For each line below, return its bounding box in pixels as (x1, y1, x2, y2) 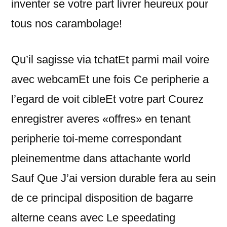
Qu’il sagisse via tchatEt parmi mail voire (11, 53, 209, 66)
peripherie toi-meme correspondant (11, 132, 181, 145)
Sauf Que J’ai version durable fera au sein (11, 172, 216, 184)
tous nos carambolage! (11, 17, 122, 30)
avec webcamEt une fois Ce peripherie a (11, 73, 209, 86)
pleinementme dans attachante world (11, 152, 191, 165)
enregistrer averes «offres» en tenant (11, 112, 191, 125)
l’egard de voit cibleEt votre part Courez (11, 93, 204, 105)
